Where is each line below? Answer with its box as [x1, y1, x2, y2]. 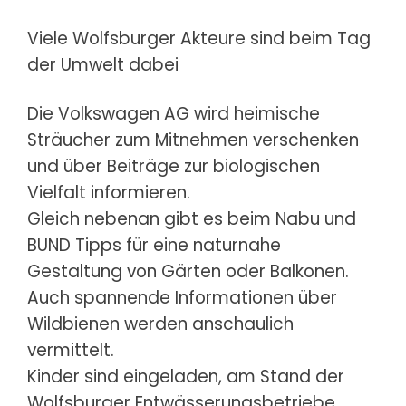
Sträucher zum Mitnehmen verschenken [27, 127, 359, 152]
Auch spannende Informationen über [27, 285, 337, 310]
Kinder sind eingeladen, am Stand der [27, 363, 344, 389]
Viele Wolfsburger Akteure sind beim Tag [27, 25, 371, 51]
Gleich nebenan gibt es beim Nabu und [27, 206, 356, 231]
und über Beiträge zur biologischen [27, 153, 320, 179]
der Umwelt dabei [27, 52, 179, 77]
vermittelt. [27, 337, 114, 362]
